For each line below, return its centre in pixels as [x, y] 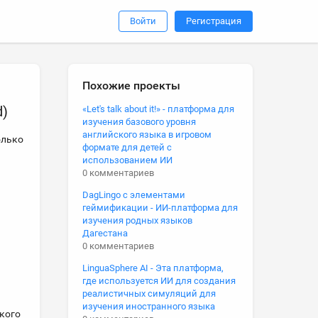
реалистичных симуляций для [149, 294]
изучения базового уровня [139, 122]
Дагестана [105, 233]
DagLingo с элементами [134, 195]
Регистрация [214, 21]
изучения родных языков [137, 220]
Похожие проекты [131, 86]
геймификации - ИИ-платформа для [160, 208]
